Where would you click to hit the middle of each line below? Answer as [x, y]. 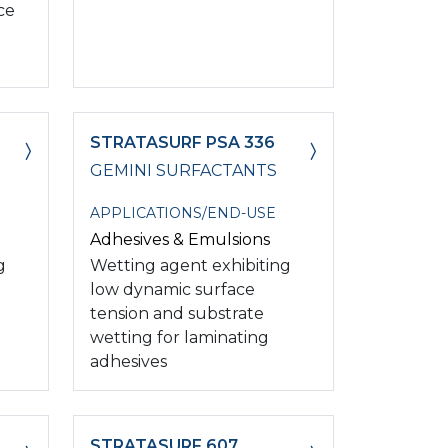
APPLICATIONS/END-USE [183, 212]
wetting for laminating [179, 337]
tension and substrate [177, 313]
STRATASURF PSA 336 [182, 142]
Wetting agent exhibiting [190, 265]
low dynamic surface [172, 289]
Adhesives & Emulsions [180, 239]
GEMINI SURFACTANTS [183, 170]
